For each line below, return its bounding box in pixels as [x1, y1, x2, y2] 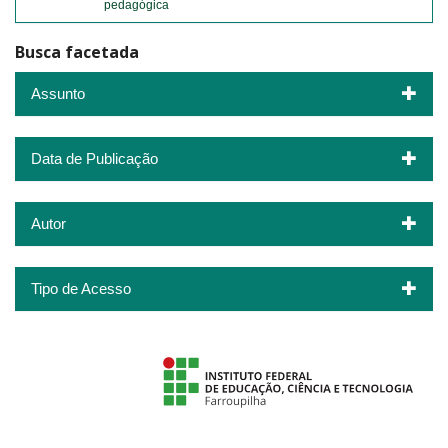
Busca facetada [15, 41, 139, 63]
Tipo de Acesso [31, 279, 131, 297]
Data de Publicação [31, 149, 158, 167]
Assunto [31, 84, 85, 102]
